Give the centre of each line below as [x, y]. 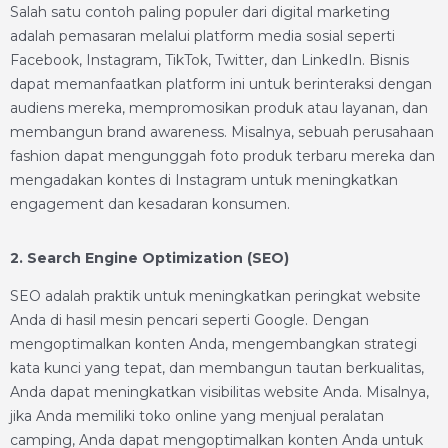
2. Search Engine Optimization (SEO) [149, 258]
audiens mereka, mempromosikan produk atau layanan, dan [219, 108]
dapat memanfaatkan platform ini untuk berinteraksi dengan [221, 84]
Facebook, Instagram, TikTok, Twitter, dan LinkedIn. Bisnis [209, 60]
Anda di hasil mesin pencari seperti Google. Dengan [189, 320]
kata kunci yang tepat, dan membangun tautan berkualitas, [217, 368]
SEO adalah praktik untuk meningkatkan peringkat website [215, 296]
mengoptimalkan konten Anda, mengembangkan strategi [213, 344]
